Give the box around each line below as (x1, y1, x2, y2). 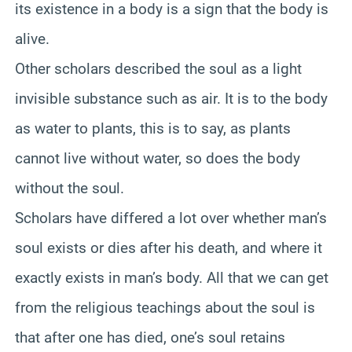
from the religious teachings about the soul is (15, 298, 315, 317)
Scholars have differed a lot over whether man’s (15, 208, 327, 227)
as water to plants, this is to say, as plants (15, 119, 291, 137)
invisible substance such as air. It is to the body (15, 89, 328, 108)
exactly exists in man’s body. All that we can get (15, 268, 328, 287)
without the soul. (15, 178, 124, 197)
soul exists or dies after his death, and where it (15, 238, 322, 257)
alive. (15, 29, 49, 48)
